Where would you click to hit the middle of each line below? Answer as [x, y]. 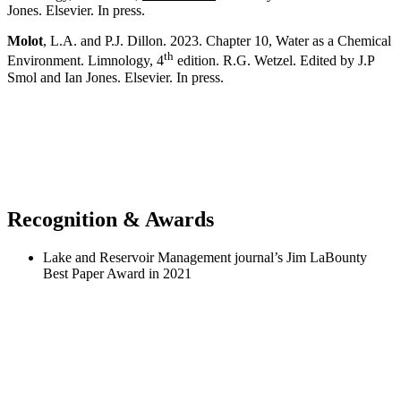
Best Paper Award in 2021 [117, 273]
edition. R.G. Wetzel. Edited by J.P [274, 61]
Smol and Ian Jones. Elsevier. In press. [115, 77]
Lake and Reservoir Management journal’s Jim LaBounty [205, 257]
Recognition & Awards [111, 219]
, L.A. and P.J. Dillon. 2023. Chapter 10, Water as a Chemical [217, 41]
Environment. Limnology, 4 [85, 61]
